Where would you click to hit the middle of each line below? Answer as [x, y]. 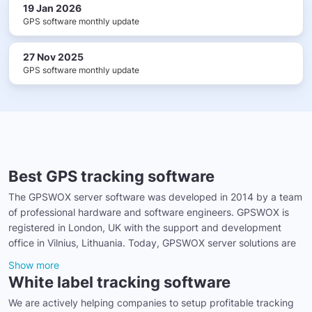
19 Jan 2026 [52, 8]
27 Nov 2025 [53, 56]
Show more [34, 265]
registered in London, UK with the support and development [145, 227]
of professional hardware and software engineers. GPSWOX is [149, 212]
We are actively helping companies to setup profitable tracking [151, 302]
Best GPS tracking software [111, 176]
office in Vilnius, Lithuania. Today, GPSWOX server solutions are [154, 242]
